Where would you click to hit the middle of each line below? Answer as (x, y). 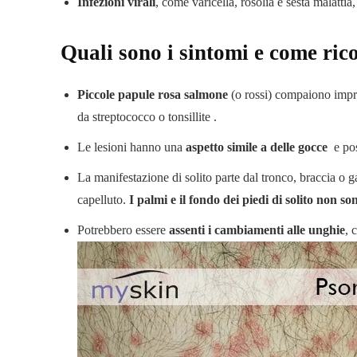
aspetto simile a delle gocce (257, 147)
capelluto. (103, 199)
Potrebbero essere (123, 229)
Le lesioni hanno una (131, 147)
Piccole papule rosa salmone (153, 94)
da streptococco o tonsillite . (147, 116)
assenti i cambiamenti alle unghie (257, 229)
